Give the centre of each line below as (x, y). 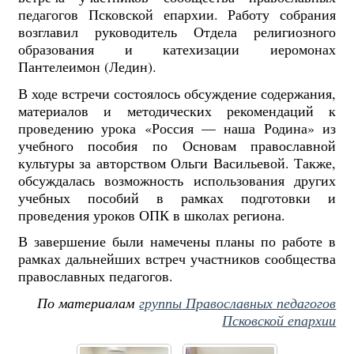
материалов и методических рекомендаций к (177, 110)
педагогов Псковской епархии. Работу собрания (177, 15)
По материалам (88, 302)
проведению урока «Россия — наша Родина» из (177, 128)
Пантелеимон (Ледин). (87, 67)
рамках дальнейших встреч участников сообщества (177, 259)
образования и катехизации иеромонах (177, 49)
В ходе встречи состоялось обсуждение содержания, (177, 93)
